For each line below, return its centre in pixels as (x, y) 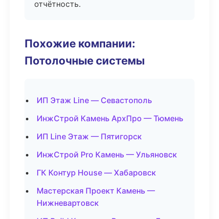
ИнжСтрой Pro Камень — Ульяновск (107, 154)
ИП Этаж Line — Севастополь (94, 100)
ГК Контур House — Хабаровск (96, 173)
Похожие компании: (80, 43)
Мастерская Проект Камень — (96, 191)
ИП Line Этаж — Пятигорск (89, 136)
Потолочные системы (85, 60)
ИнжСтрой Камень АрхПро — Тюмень (110, 118)
